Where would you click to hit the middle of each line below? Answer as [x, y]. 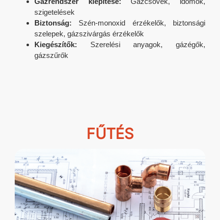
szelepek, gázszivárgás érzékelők [89, 34]
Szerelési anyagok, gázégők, [141, 45]
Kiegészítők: [56, 45]
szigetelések [55, 12]
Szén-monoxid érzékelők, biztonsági [138, 23]
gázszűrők [51, 55]
